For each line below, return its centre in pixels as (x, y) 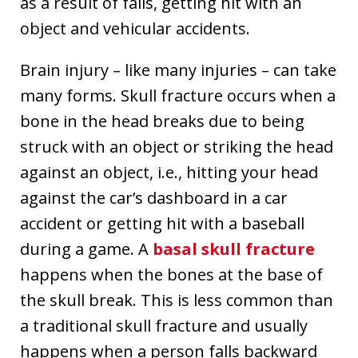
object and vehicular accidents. (135, 28)
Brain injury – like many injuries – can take (178, 70)
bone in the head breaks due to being (162, 121)
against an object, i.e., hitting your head (169, 172)
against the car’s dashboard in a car (154, 197)
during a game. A (86, 249)
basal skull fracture (234, 249)
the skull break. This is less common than (177, 300)
